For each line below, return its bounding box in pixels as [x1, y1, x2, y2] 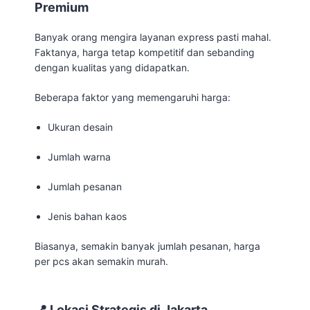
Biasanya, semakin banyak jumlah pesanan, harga [35, 239, 260, 252]
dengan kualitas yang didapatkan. [35, 61, 190, 73]
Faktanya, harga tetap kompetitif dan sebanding [35, 46, 255, 58]
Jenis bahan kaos [48, 210, 127, 222]
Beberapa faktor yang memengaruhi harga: [35, 91, 230, 103]
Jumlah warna [48, 150, 111, 163]
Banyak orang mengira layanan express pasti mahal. [35, 30, 271, 43]
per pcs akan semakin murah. [35, 255, 168, 267]
